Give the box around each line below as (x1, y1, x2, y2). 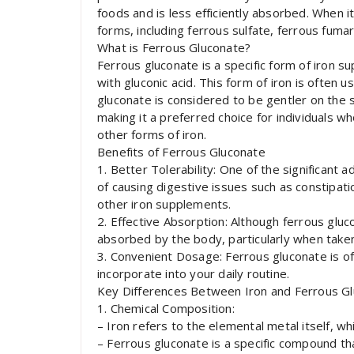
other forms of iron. (97, 126, 206, 142)
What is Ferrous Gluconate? (97, 40, 251, 55)
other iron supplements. (97, 196, 232, 212)
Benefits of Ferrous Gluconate (97, 144, 265, 160)
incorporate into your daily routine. (97, 265, 290, 281)
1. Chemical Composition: (97, 300, 235, 316)
